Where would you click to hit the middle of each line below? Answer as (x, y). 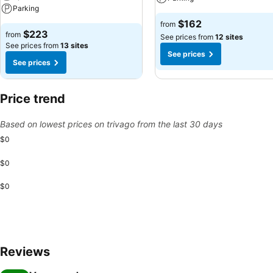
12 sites (229, 37)
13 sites (74, 45)
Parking (26, 8)
